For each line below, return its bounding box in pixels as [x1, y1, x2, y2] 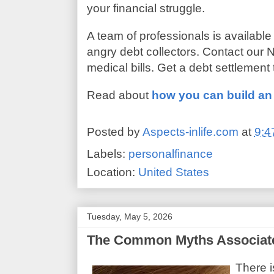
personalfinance [128, 147, 213, 160]
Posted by [86, 125, 143, 139]
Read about [86, 88, 152, 102]
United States [138, 165, 209, 179]
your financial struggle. [86, 1, 205, 15]
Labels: [86, 147, 128, 160]
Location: [86, 165, 138, 179]
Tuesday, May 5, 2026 [86, 211, 172, 221]
